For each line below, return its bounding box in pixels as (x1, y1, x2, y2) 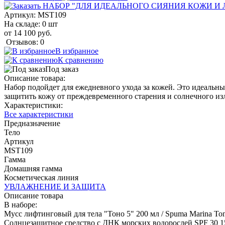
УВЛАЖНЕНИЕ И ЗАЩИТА (4, 182, 106, 191)
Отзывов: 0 (6, 37, 44, 46)
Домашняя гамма (4, 164, 62, 173)
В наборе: (4, 200, 37, 209)
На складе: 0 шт (4, 19, 58, 28)
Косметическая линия (4, 173, 78, 182)
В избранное (55, 46, 98, 55)
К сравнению (58, 55, 103, 64)
